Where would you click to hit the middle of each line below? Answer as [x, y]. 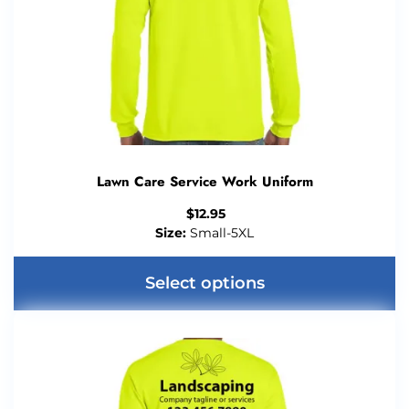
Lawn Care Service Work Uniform [204, 182]
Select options [204, 283]
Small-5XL [220, 233]
